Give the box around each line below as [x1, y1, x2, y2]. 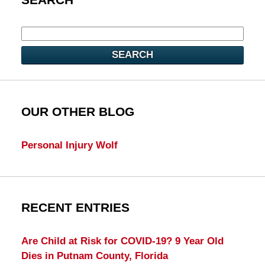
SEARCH [112, 49, 153, 60]
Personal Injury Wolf [21, 139, 118, 151]
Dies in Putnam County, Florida [21, 250, 168, 261]
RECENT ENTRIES [21, 200, 130, 215]
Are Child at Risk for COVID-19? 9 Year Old [21, 235, 224, 247]
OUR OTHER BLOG [21, 104, 134, 119]
